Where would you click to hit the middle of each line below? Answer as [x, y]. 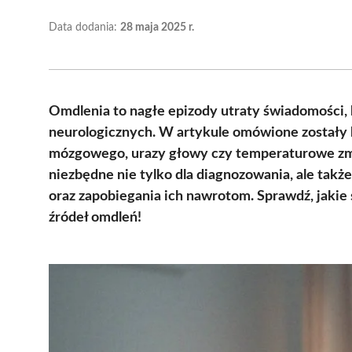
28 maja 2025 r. [157, 27]
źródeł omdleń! [95, 217]
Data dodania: [84, 27]
